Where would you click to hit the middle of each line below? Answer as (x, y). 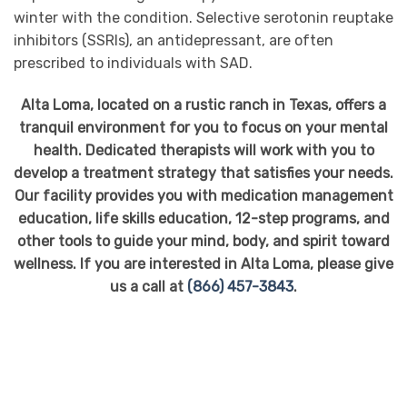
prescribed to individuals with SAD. (133, 63)
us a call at (149, 286)
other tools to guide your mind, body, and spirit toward (203, 241)
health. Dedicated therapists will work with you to (203, 150)
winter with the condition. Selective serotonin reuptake (203, 17)
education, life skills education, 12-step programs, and (203, 218)
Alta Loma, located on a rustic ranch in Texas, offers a (203, 104)
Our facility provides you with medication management (203, 195)
